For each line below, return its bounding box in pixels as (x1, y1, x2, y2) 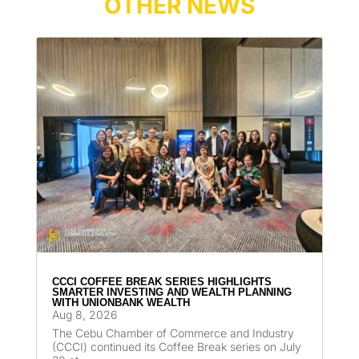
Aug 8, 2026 (51, 308, 117, 322)
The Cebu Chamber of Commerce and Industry (51, 326, 294, 341)
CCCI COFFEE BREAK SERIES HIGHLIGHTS (51, 276, 272, 288)
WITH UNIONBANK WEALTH (51, 296, 190, 309)
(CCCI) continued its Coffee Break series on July (51, 340, 301, 354)
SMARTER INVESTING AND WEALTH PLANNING (51, 286, 292, 299)
